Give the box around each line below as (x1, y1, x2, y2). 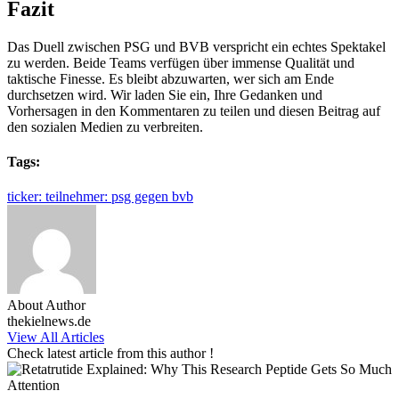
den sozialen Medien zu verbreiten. (7, 118, 203, 134)
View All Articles (7, 330, 104, 346)
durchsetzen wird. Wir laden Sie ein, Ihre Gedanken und (7, 86, 322, 102)
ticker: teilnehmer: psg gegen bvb (7, 189, 193, 205)
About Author (7, 297, 85, 313)
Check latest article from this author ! (7, 346, 214, 362)
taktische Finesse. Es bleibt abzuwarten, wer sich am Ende (7, 70, 334, 86)
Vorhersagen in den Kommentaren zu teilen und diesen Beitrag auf (7, 102, 380, 118)
